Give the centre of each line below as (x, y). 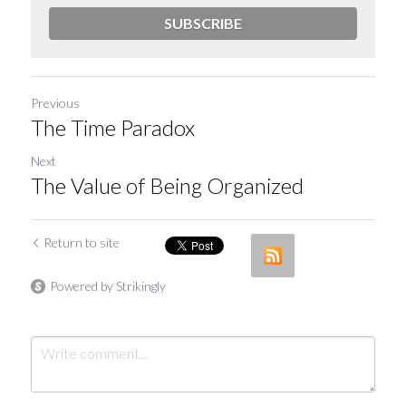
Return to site (82, 242)
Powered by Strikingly (108, 286)
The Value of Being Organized (167, 185)
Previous (55, 103)
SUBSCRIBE (203, 23)
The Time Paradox (113, 127)
